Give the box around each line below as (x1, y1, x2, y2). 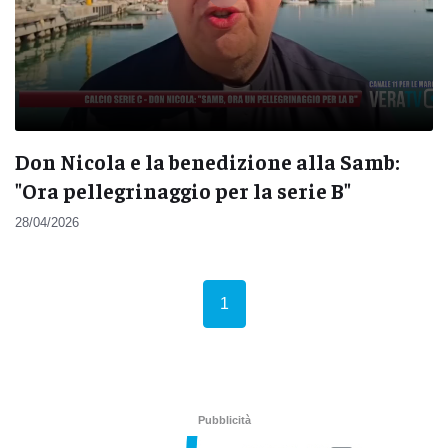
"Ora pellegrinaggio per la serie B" (15, 176, 351, 204)
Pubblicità (197, 414, 251, 427)
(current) (227, 294, 287, 312)
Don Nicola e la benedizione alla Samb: (15, 147, 400, 175)
